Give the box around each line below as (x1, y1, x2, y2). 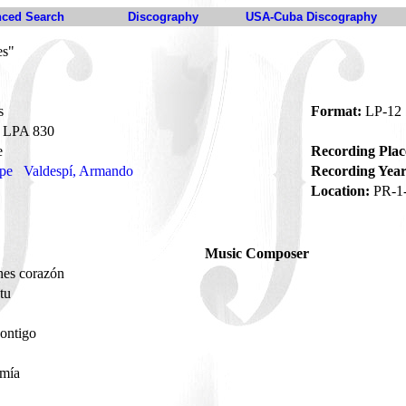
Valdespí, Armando (24, 163, 133, 179)
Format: (311, 103, 362, 119)
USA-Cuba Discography (246, 10, 377, 24)
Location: (311, 183, 370, 198)
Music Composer (205, 246, 309, 261)
